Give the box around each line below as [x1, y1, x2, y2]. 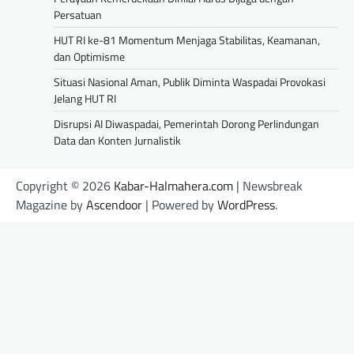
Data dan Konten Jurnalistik [54, 131, 181, 149]
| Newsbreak [233, 175, 303, 195]
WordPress [217, 194, 275, 214]
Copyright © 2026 [16, 175, 114, 195]
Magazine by [16, 194, 86, 214]
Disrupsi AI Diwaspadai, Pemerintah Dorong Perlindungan [54, 115, 319, 132]
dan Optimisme [54, 47, 125, 65]
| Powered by [142, 194, 217, 214]
